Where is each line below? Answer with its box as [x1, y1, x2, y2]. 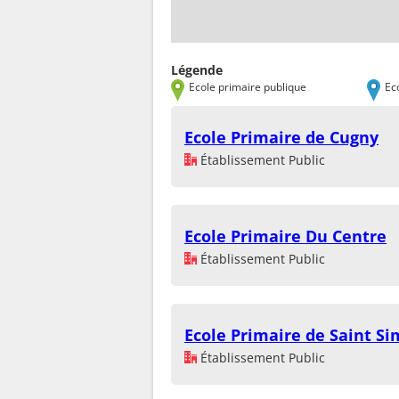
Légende [171, 61, 223, 78]
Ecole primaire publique [189, 78, 306, 94]
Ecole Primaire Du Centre [184, 224, 387, 247]
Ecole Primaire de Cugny [184, 126, 379, 148]
